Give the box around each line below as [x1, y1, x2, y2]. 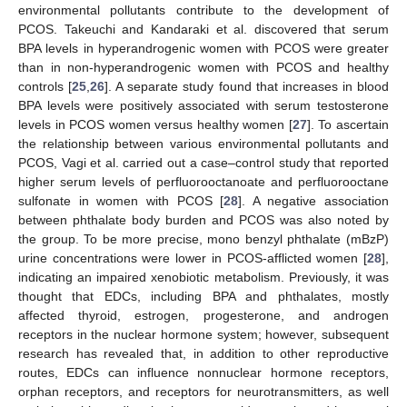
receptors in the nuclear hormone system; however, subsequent [18, 327, 389, 342]
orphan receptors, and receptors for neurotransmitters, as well [18, 384, 389, 400]
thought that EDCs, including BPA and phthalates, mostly [18, 289, 389, 304]
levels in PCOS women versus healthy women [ [18, 117, 293, 133]
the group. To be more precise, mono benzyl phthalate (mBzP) [18, 232, 389, 247]
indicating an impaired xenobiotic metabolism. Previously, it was [18, 270, 389, 285]
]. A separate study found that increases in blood [104, 79, 390, 94]
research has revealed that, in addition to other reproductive [18, 346, 389, 362]
